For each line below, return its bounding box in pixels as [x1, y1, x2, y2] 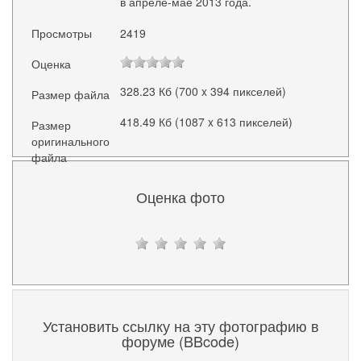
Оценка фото [136, 186, 225, 208]
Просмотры [31, 24, 93, 41]
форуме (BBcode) [122, 330, 239, 351]
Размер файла [31, 85, 110, 102]
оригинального [31, 133, 110, 150]
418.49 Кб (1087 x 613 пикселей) [119, 114, 293, 131]
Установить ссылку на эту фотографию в [42, 314, 319, 336]
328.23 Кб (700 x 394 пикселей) [119, 82, 286, 99]
